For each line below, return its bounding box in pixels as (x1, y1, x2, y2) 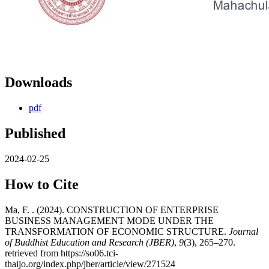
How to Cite (5, 176, 79, 192)
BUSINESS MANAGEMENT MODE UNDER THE (5, 215, 214, 226)
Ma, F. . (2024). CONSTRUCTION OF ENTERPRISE (5, 204, 219, 215)
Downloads (5, 74, 72, 91)
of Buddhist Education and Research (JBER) (5, 237, 174, 247)
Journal (229, 226, 258, 237)
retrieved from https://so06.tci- (5, 247, 118, 258)
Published (5, 125, 65, 141)
